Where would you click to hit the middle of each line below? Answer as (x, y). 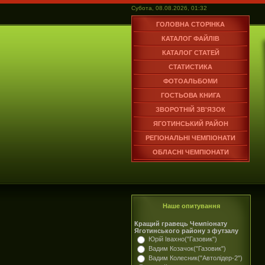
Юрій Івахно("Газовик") (183, 239)
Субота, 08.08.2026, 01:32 (169, 8)
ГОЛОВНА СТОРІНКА (190, 24)
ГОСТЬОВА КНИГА (190, 95)
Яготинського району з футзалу (186, 231)
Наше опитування (191, 206)
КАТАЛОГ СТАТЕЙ (190, 53)
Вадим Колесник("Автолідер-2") (195, 258)
